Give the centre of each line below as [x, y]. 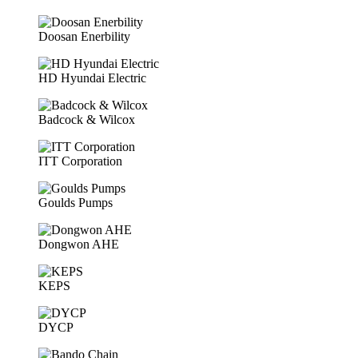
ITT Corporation [80, 161]
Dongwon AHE [79, 244]
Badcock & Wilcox [87, 119]
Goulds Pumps [76, 202]
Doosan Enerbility [84, 36]
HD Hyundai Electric [92, 78]
